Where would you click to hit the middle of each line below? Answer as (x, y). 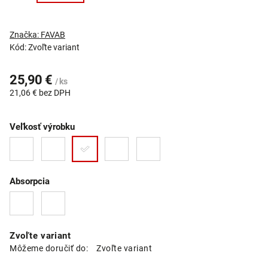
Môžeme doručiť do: (49, 248)
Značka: (25, 35)
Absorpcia (30, 181)
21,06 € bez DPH (40, 93)
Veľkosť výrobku (42, 127)
